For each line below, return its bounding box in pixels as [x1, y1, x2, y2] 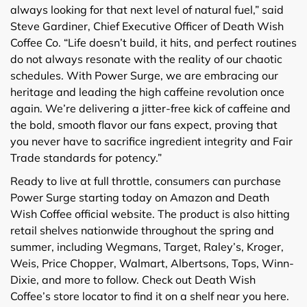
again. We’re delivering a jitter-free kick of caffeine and [10, 101, 291, 115]
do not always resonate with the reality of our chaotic [10, 51, 282, 66]
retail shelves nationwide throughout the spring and [10, 223, 274, 237]
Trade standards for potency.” [10, 150, 162, 164]
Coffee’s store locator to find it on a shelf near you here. [10, 288, 289, 303]
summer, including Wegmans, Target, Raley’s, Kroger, [10, 239, 284, 254]
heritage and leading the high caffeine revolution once [10, 84, 284, 99]
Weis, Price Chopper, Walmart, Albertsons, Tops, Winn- [10, 256, 294, 270]
